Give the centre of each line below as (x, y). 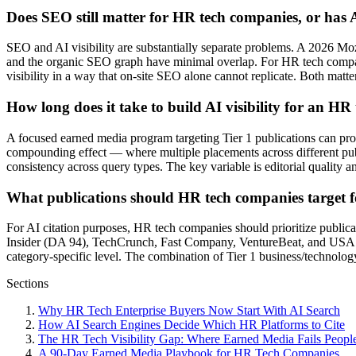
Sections (27, 284)
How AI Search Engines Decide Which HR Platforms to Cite (192, 325)
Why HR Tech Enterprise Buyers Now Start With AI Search (189, 311)
